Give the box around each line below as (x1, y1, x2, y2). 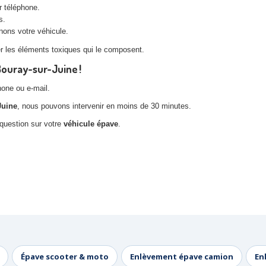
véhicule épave (64, 119, 118, 129)
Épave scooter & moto (21, 251, 109, 262)
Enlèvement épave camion (130, 251, 233, 262)
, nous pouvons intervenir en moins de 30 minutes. (17, 102, 191, 111)
